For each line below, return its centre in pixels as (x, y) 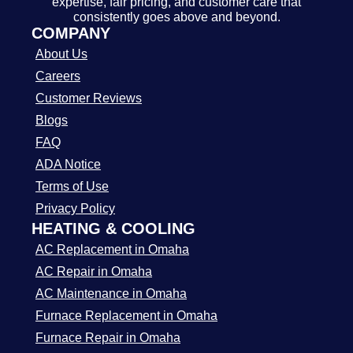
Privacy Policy (75, 208)
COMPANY (71, 33)
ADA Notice (68, 164)
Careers (58, 76)
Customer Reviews (89, 98)
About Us (61, 54)
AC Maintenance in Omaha (111, 294)
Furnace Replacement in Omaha (126, 316)
